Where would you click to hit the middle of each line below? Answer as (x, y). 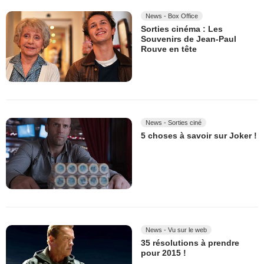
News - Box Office (172, 16)
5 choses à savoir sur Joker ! (199, 136)
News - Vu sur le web (176, 230)
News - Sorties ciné (174, 123)
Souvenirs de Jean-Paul (189, 39)
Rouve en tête (169, 49)
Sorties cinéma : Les (182, 29)
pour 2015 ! (164, 253)
